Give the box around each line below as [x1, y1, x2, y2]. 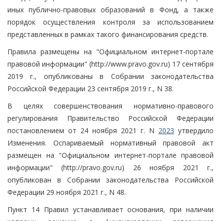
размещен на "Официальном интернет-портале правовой [7, 150, 214, 160]
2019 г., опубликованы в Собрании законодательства [7, 71, 214, 81]
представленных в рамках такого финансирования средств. [7, 29, 208, 39]
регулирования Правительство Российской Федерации [7, 113, 214, 123]
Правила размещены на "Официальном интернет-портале [7, 46, 214, 56]
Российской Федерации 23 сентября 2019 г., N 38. [7, 83, 174, 93]
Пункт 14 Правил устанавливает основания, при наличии [7, 204, 214, 214]
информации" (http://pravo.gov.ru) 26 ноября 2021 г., [7, 162, 214, 172]
